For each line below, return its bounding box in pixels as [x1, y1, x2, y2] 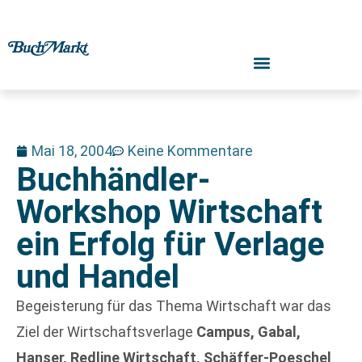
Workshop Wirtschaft [16, 193, 322, 231]
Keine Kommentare [128, 142, 253, 159]
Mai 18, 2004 [32, 142, 112, 159]
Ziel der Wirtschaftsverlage [16, 323, 196, 340]
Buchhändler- [16, 161, 210, 199]
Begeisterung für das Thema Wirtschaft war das [16, 297, 331, 314]
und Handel [16, 258, 179, 296]
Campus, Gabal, [196, 323, 301, 340]
